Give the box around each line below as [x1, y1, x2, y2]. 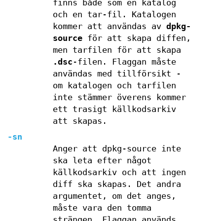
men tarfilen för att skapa [52, 45, 181, 55]
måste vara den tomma [52, 203, 151, 213]
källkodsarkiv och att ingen [52, 168, 186, 177]
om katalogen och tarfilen [52, 81, 176, 90]
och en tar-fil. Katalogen [52, 10, 176, 19]
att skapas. [52, 116, 107, 126]
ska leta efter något [52, 156, 151, 165]
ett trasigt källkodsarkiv [52, 105, 176, 114]
